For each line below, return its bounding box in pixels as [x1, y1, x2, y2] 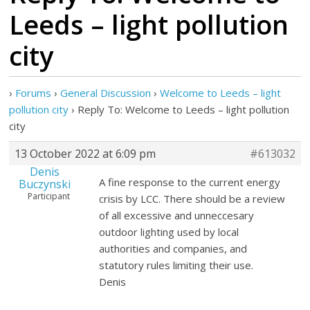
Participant [28, 190, 71, 202]
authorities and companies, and [99, 241, 248, 255]
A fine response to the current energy [99, 175, 281, 189]
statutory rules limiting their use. [99, 258, 254, 272]
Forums [15, 86, 52, 100]
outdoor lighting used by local [99, 225, 239, 239]
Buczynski [19, 176, 71, 192]
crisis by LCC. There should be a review [99, 192, 286, 206]
